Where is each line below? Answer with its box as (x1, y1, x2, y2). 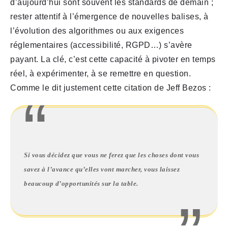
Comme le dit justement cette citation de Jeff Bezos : (10, 83, 211, 93)
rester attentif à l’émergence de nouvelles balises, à (10, 12, 209, 21)
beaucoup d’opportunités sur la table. (24, 180, 138, 188)
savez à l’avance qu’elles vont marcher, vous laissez (24, 166, 180, 174)
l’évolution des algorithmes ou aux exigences (10, 26, 184, 36)
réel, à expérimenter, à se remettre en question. (10, 69, 191, 78)
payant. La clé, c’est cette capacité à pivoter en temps (10, 55, 216, 64)
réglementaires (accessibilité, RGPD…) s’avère (10, 41, 192, 50)
